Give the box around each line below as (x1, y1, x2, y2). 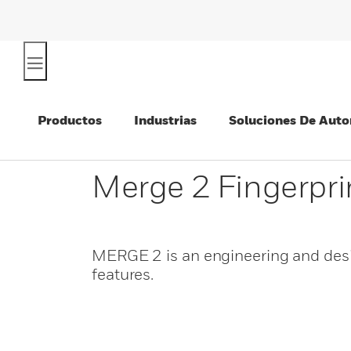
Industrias (134, 112, 197, 128)
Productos (38, 112, 102, 128)
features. (92, 265, 154, 284)
